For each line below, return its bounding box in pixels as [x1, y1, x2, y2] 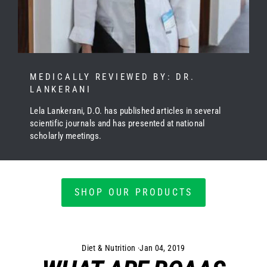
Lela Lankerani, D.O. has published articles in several [30, 105, 221, 116]
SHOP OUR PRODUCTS [74, 186, 193, 198]
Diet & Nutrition [82, 243, 136, 253]
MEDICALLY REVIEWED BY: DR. [30, 71, 195, 82]
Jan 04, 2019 [139, 243, 185, 253]
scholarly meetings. [30, 130, 102, 141]
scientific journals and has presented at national [30, 117, 205, 129]
